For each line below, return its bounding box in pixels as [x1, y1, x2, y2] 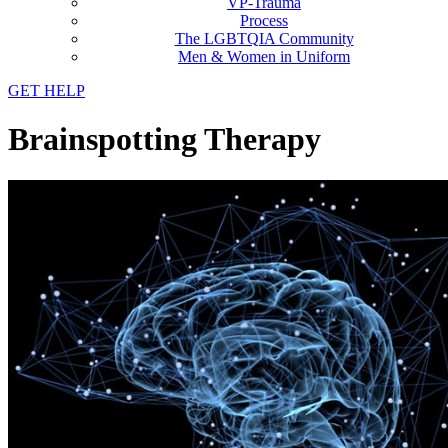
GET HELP [8, 82, 85, 99]
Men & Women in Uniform [178, 48, 350, 65]
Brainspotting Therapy [8, 121, 321, 158]
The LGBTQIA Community [174, 30, 354, 47]
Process [240, 12, 288, 29]
